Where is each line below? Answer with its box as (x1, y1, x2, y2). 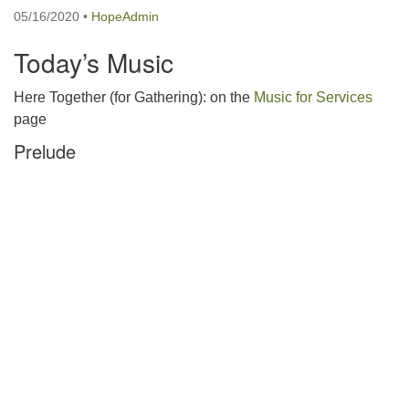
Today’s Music (14, 44, 173, 80)
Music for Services (254, 89, 372, 105)
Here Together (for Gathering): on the (14, 89, 254, 105)
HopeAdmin (91, 9, 159, 24)
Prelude (14, 138, 76, 164)
